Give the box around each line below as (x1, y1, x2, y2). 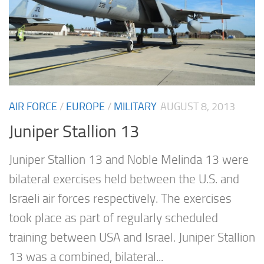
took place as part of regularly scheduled (9, 211, 218, 226)
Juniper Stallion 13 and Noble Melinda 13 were (9, 153, 249, 167)
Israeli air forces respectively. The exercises (9, 192, 232, 206)
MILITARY (114, 100, 157, 113)
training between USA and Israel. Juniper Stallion (9, 230, 255, 245)
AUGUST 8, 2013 (160, 100, 235, 113)
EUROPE (66, 100, 105, 113)
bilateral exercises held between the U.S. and (9, 172, 239, 187)
